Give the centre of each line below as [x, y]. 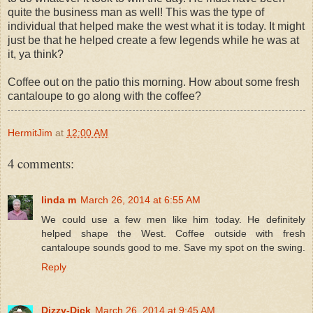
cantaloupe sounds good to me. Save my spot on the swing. [173, 247]
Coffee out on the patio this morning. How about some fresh [154, 82]
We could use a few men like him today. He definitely [173, 219]
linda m [59, 199]
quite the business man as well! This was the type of [136, 12]
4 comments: [41, 163]
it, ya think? [36, 54]
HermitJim [30, 132]
